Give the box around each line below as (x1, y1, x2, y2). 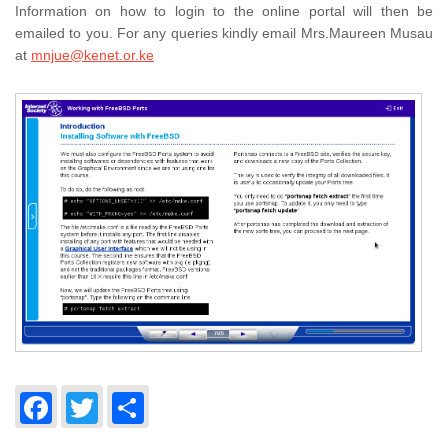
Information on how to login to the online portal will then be (15, 3, 433, 19)
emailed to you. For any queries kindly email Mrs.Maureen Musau (15, 25, 433, 41)
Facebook (52, 384, 188, 426)
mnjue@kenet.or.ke (31, 47, 154, 63)
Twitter (98, 384, 203, 426)
